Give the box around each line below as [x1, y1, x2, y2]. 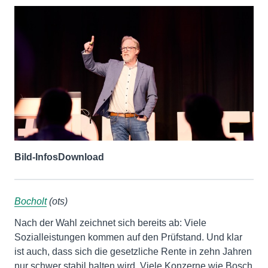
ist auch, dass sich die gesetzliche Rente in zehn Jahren [14, 246, 252, 257]
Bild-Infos [14, 152, 58, 163]
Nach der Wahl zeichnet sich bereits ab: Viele [14, 218, 206, 229]
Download [58, 152, 104, 163]
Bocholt [14, 196, 47, 207]
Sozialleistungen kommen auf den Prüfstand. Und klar [14, 232, 242, 243]
